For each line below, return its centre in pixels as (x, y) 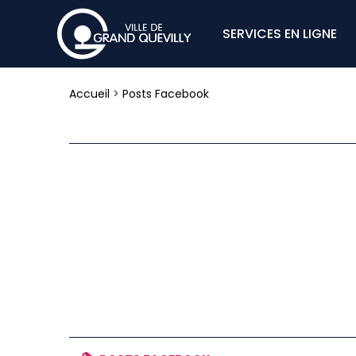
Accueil (89, 94)
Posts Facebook (166, 94)
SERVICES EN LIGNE (280, 34)
